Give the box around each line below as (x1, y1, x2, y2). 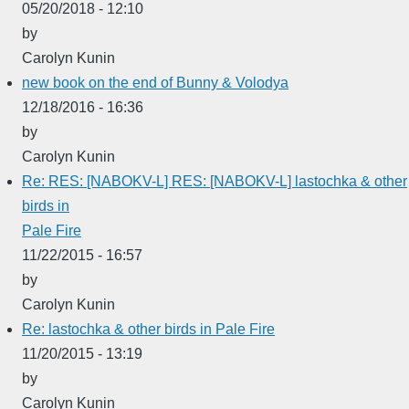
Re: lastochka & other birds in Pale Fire (22, 320, 275, 337)
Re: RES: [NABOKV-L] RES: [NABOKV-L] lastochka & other (22, 173, 407, 189)
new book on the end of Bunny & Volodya (22, 74, 288, 90)
